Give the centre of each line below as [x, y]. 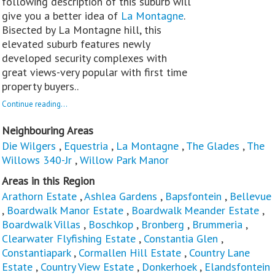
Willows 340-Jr [37, 160]
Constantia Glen [181, 238]
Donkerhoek [169, 266]
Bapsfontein [193, 196]
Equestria [86, 145]
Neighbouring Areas [48, 130]
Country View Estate [87, 266]
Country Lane [219, 252]
